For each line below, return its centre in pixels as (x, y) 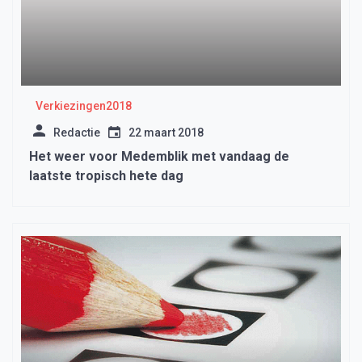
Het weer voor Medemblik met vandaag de (159, 157)
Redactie (77, 133)
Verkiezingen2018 (83, 106)
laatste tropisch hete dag (106, 176)
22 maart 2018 (166, 133)
